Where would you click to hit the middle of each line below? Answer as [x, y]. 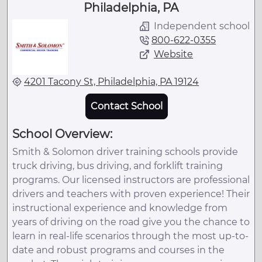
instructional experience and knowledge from [120, 208]
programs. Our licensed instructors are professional [131, 180]
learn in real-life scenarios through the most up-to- [130, 236]
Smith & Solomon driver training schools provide [125, 151]
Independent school [202, 26]
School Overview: [62, 134]
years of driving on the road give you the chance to [131, 222]
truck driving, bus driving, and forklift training [118, 166]
